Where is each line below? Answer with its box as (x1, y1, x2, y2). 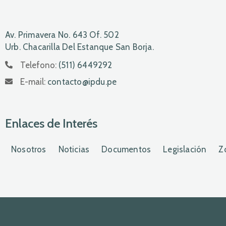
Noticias (58, 144, 90, 154)
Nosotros (11, 144, 46, 154)
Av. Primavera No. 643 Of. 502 (5, 30, 119, 40)
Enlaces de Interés (5, 116, 97, 131)
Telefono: (20, 60, 59, 70)
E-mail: (20, 77, 47, 87)
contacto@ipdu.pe (47, 77, 117, 87)
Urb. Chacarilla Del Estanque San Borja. (5, 42, 154, 52)
